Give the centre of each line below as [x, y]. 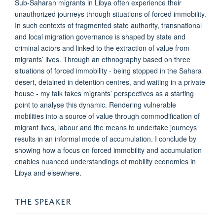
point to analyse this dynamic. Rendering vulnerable [95, 105]
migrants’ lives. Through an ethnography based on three [103, 59]
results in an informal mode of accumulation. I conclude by [106, 139]
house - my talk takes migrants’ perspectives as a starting [104, 93]
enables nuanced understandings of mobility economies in [105, 161]
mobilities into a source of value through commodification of [107, 116]
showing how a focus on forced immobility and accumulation [108, 150]
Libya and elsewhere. [48, 173]
